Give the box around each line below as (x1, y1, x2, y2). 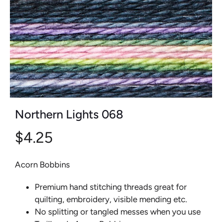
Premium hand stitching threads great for (35, 182, 187, 192)
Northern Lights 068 (15, 107, 123, 121)
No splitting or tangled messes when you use (35, 207, 201, 217)
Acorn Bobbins (15, 160, 70, 169)
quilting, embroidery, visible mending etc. (35, 194, 187, 204)
